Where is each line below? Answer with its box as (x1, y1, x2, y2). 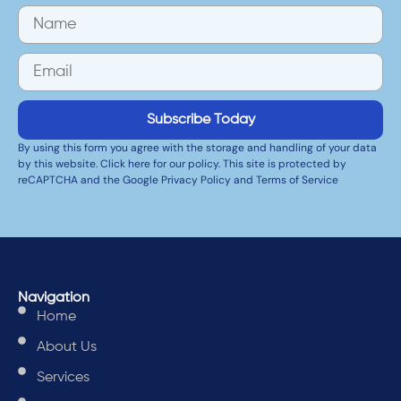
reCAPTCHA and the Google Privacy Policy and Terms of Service (18, 173, 338, 188)
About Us (37, 339, 98, 354)
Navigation (18, 290, 90, 305)
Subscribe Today (146, 113, 255, 128)
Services (37, 370, 90, 385)
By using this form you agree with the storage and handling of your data (18, 141, 377, 156)
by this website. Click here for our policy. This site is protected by (18, 157, 346, 172)
